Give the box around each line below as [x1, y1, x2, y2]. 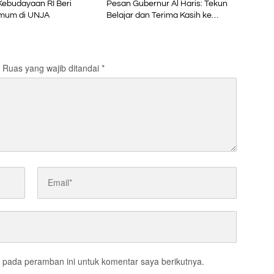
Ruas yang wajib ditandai [2, 61, 102, 74]
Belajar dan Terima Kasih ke [106, 10, 212, 20]
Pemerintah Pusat [106, 22, 176, 31]
